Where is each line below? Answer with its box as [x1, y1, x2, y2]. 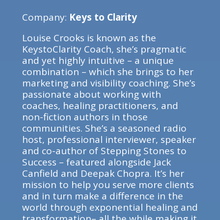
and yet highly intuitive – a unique [22, 54, 174, 67]
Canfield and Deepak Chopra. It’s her [22, 167, 184, 180]
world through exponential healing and [22, 201, 198, 214]
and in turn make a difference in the [22, 190, 183, 202]
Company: [22, 11, 69, 24]
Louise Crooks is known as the [22, 31, 156, 44]
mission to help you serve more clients [22, 178, 194, 191]
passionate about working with [22, 88, 161, 101]
